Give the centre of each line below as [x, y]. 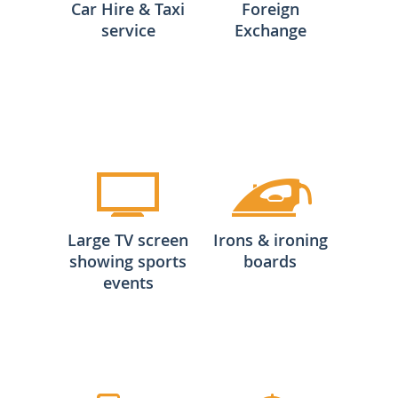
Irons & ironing [270, 239]
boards [270, 261]
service [128, 30]
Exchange [270, 30]
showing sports [128, 261]
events [128, 282]
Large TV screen [128, 239]
